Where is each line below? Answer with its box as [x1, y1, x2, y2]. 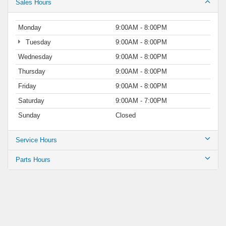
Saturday [18, 96, 44, 104]
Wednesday [18, 52, 52, 61]
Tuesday [23, 38, 51, 46]
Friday [18, 82, 36, 90]
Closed [116, 111, 136, 119]
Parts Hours [16, 155, 50, 163]
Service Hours [16, 136, 57, 144]
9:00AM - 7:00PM [116, 96, 167, 104]
